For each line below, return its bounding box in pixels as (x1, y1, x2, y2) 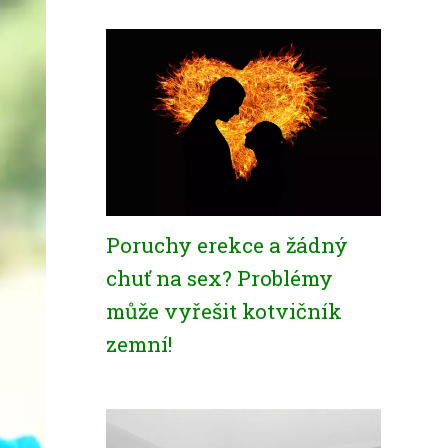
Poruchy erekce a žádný (106, 231, 348, 259)
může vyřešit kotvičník (106, 297, 342, 325)
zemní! (106, 330, 172, 358)
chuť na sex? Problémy (106, 264, 333, 292)
